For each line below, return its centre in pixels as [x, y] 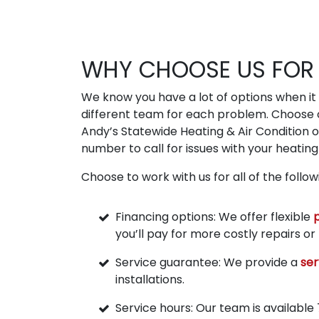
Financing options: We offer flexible [214, 216]
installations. [150, 279]
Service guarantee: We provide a [208, 262]
